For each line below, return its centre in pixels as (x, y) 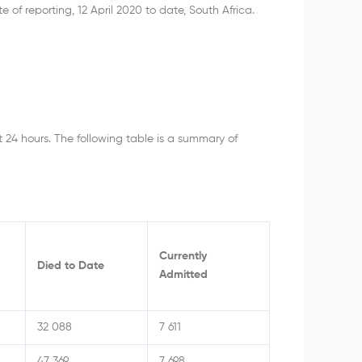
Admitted (183, 275)
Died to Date (71, 266)
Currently (183, 257)
